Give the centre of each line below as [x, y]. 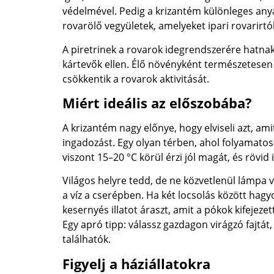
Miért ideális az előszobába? [157, 102]
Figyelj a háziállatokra [136, 263]
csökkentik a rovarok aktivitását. [136, 79]
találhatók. [87, 239]
